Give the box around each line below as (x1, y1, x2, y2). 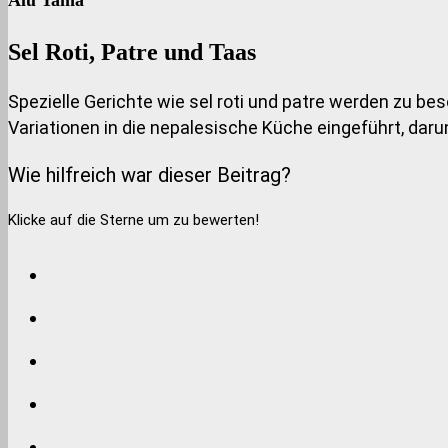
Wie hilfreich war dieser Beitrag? (8, 162, 291, 187)
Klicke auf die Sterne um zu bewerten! (8, 210, 259, 229)
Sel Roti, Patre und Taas (8, 38, 256, 65)
